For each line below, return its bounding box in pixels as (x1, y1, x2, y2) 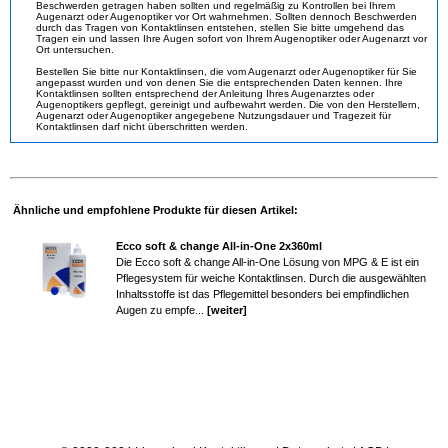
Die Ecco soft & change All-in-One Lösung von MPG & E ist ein (116, 256, 419, 269)
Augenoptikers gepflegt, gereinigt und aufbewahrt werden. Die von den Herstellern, (36, 99, 420, 111)
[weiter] (207, 304, 247, 317)
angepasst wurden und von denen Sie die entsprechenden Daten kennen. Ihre (36, 77, 403, 89)
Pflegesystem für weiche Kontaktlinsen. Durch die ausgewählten (116, 272, 426, 285)
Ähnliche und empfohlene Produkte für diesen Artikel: (13, 204, 298, 217)
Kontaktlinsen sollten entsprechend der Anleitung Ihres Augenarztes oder (36, 88, 374, 100)
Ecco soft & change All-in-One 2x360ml (116, 240, 322, 253)
